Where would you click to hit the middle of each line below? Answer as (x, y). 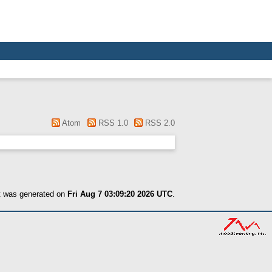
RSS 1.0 (112, 123)
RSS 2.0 (159, 123)
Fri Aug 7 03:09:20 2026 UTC (120, 194)
